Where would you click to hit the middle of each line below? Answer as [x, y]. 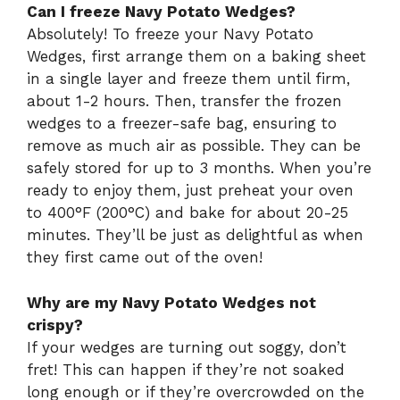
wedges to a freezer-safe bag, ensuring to [182, 124]
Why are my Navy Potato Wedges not [171, 302]
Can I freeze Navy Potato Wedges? [161, 12]
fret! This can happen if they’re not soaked [186, 369]
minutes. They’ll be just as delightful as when [195, 235]
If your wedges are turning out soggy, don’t [187, 347]
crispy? [55, 325]
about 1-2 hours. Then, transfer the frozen [184, 101]
